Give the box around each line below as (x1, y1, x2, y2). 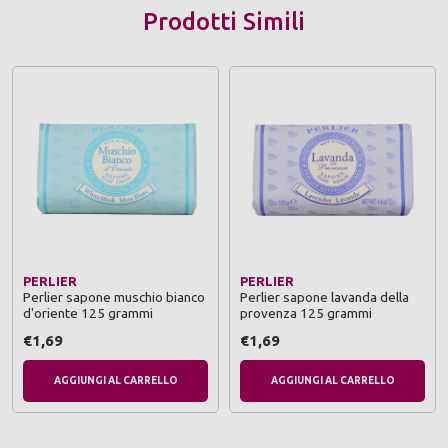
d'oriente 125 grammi (23, 304, 153, 321)
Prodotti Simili (143, 7, 305, 35)
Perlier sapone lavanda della (240, 288, 409, 305)
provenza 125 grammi (240, 304, 372, 321)
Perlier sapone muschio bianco (23, 288, 205, 305)
